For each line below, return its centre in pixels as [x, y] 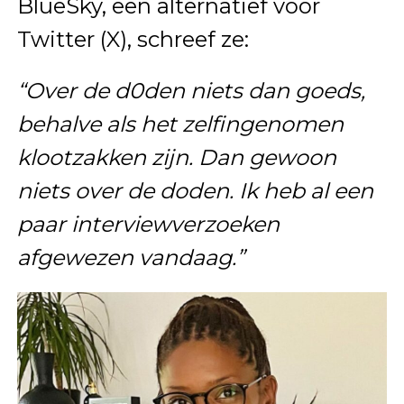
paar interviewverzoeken [148, 224]
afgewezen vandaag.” [130, 257]
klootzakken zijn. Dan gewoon [176, 157]
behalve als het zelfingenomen [180, 124]
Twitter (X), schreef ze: [133, 39]
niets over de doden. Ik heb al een [195, 190]
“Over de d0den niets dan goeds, [191, 90]
